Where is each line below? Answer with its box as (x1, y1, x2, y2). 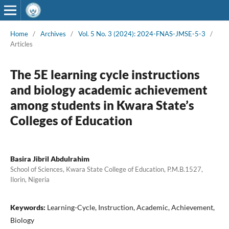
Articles (10, 39, 33, 48)
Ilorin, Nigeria (10, 175, 50, 184)
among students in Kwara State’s (10, 97, 194, 112)
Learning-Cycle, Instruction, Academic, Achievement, (47, 202, 215, 212)
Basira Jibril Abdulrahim (10, 154, 89, 163)
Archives (40, 29, 66, 38)
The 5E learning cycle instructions (10, 66, 200, 82)
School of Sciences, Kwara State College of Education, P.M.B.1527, (10, 165, 203, 173)
